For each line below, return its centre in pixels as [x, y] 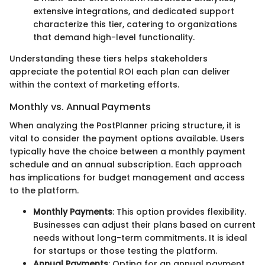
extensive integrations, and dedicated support [134, 11]
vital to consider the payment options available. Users [127, 138]
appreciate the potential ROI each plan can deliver [120, 71]
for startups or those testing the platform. [125, 251]
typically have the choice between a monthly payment [127, 151]
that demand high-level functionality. [114, 37]
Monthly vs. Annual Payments [80, 106]
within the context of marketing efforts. [94, 84]
